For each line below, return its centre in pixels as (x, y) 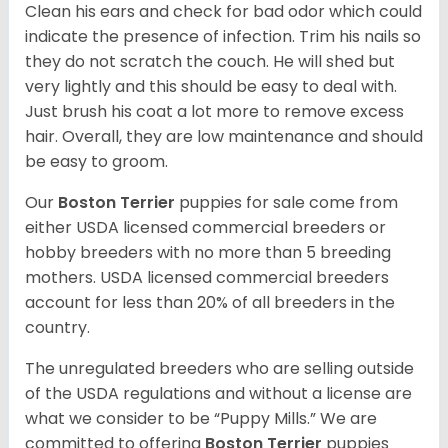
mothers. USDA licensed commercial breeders (207, 278)
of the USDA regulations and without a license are (218, 394)
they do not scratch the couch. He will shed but (210, 62)
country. (59, 328)
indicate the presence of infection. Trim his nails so (223, 37)
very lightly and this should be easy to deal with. (211, 87)
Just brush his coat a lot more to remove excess (214, 112)
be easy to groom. (96, 162)
